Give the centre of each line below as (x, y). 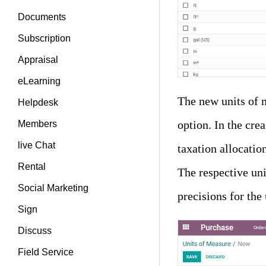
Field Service (46, 252)
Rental (32, 167)
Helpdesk (38, 102)
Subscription (44, 38)
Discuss (35, 231)
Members (37, 124)
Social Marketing (53, 188)
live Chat (37, 145)
